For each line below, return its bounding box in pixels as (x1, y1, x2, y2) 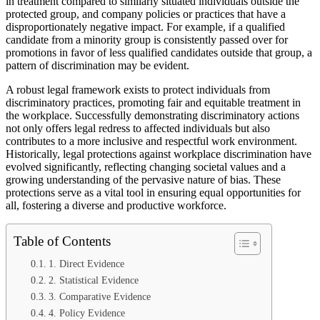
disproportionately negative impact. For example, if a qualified (6, 20, 285, 33)
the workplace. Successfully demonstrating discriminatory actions (6, 109, 299, 121)
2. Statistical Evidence (48, 274, 139, 286)
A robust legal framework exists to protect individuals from (6, 83, 270, 96)
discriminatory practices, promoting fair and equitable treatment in (6, 96, 301, 109)
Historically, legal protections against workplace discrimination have (6, 147, 311, 160)
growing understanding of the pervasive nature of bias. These (6, 173, 281, 186)
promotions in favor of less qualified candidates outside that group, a (6, 46, 312, 59)
